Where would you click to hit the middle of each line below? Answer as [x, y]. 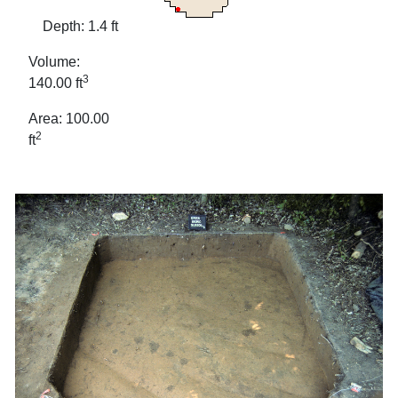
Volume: [54, 62]
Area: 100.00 [69, 119]
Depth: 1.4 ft [73, 27]
